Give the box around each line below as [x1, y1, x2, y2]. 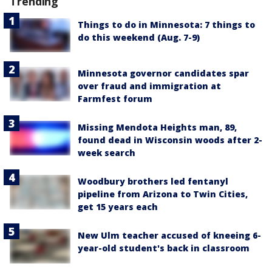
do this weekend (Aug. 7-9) [78, 32, 200, 43]
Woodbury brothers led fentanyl [78, 175, 228, 188]
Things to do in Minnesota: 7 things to [78, 19, 255, 30]
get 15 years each [78, 201, 158, 213]
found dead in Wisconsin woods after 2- [78, 134, 262, 146]
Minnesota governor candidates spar [78, 67, 249, 80]
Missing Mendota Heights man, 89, [78, 121, 237, 134]
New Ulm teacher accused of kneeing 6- [78, 229, 261, 242]
